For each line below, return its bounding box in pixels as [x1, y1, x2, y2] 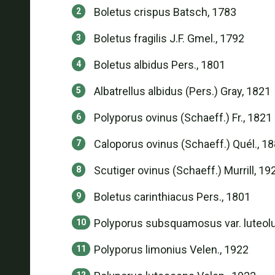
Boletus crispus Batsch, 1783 [93, 6, 236, 18]
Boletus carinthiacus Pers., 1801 [93, 190, 250, 203]
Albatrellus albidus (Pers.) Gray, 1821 [93, 85, 271, 98]
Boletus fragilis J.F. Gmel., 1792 [93, 32, 244, 45]
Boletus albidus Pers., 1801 [93, 58, 225, 71]
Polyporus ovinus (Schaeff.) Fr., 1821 [93, 111, 272, 124]
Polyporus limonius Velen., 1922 [93, 243, 249, 256]
